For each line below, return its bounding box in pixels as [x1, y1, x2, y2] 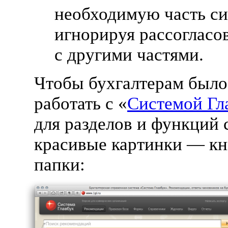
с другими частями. [54, 45, 204, 65]
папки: [34, 155, 85, 175]
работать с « [34, 94, 127, 113]
